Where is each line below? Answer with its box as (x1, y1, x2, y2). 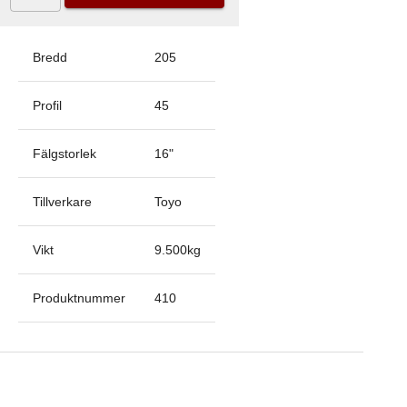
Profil (33, 98, 62, 113)
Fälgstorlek (33, 146, 96, 161)
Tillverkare (33, 194, 92, 209)
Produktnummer (33, 291, 125, 305)
